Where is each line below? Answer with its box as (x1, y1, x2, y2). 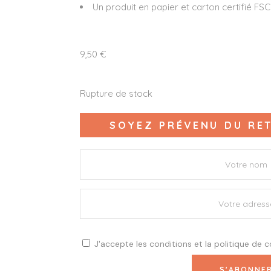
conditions (149, 238, 192, 249)
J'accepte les (92, 238, 149, 249)
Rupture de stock (80, 87, 152, 99)
